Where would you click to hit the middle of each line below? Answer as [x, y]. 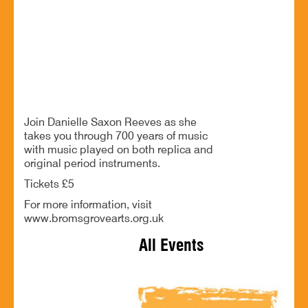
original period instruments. [92, 164]
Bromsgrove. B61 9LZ [74, 10]
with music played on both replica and [119, 150]
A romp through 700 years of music [106, 45]
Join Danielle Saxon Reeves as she [110, 123]
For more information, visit [88, 205]
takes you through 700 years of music [116, 136]
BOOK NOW [57, 103]
